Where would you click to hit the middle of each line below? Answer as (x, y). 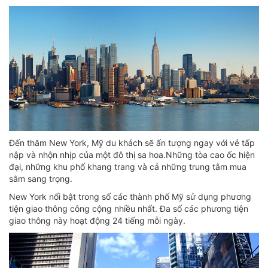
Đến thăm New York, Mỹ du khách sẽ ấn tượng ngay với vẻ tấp (132, 143)
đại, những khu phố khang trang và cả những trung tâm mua (128, 167)
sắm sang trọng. (41, 179)
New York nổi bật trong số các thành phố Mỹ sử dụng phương (130, 197)
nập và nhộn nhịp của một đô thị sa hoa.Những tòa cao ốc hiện (132, 155)
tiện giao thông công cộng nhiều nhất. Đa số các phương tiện (129, 208)
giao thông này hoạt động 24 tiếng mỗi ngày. (97, 220)
